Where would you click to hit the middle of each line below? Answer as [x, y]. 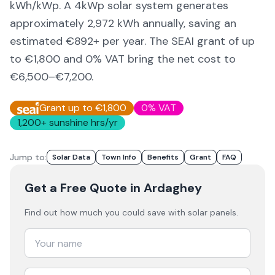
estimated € [42, 41]
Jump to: [28, 157]
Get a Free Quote [76, 188]
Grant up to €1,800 [83, 108]
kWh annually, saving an [175, 23]
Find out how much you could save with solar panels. [131, 212]
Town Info [119, 157]
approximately [48, 23]
